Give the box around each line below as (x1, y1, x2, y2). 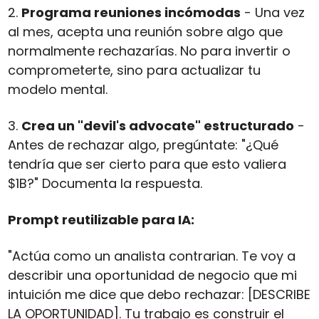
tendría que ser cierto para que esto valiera (7, 155, 286, 174)
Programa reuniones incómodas (21, 4, 241, 22)
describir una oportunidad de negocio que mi (7, 266, 297, 285)
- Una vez (240, 4, 305, 22)
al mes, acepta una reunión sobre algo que (7, 23, 283, 41)
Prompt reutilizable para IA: (7, 211, 194, 229)
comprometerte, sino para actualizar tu (7, 61, 261, 80)
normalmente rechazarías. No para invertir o (7, 42, 291, 61)
